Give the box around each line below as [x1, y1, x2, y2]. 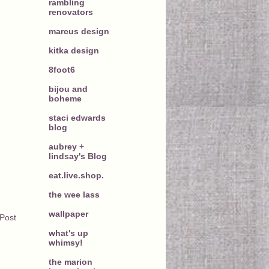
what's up [49, 228, 88, 238]
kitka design [49, 45, 99, 55]
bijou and [49, 83, 88, 94]
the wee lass [49, 189, 100, 199]
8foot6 [49, 64, 75, 74]
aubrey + [49, 141, 84, 151]
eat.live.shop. [49, 170, 104, 180]
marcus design [49, 26, 109, 36]
